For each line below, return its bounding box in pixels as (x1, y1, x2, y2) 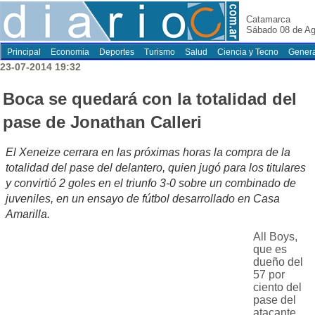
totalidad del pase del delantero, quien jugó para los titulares (6, 162, 306, 174)
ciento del (253, 281, 302, 294)
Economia (51, 47, 89, 57)
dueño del (253, 256, 303, 269)
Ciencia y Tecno (217, 47, 278, 57)
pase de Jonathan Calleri (3, 112, 202, 132)
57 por (253, 269, 285, 281)
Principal (7, 47, 41, 57)
